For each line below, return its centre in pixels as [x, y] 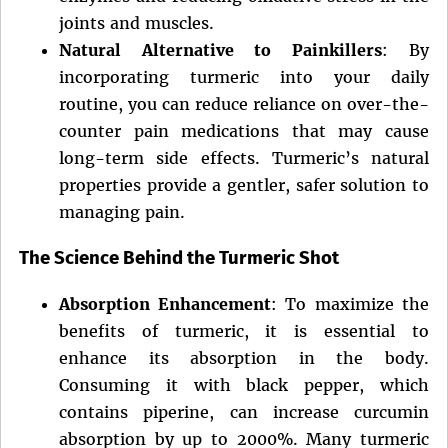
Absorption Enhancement [165, 303]
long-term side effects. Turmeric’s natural [244, 158]
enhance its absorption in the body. [244, 357]
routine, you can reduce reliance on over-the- [244, 104]
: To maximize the [349, 303]
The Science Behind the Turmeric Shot [179, 258]
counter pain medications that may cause [244, 131]
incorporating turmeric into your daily [244, 77]
